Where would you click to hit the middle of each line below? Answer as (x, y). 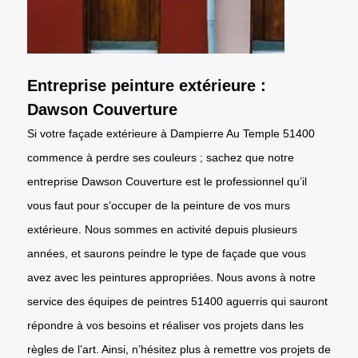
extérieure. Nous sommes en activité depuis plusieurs (162, 229)
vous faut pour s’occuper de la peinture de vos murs (159, 205)
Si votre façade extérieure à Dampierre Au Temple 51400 (171, 133)
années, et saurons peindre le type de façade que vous (167, 253)
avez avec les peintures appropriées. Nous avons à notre (171, 277)
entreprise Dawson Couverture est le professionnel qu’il (167, 181)
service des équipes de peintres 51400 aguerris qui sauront (177, 301)
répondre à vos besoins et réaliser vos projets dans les (165, 325)
